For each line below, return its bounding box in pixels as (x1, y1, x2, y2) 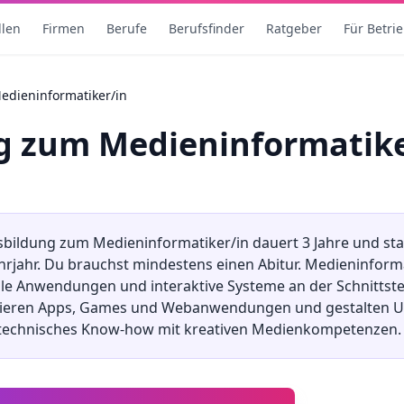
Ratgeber (265, 20, 322, 37)
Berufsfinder (168, 20, 244, 37)
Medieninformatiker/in (93, 233, 249, 252)
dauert (249, 233, 302, 252)
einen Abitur (216, 254, 298, 274)
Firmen (41, 20, 85, 37)
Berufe (106, 20, 147, 37)
